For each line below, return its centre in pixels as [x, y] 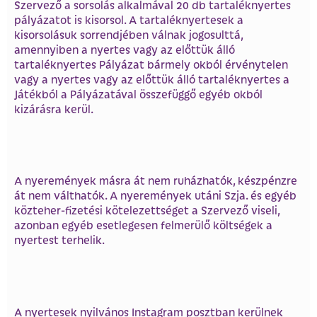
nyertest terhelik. [59, 240]
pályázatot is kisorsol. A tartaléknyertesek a [129, 19]
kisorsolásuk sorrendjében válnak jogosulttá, [128, 34]
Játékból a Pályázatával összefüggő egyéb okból [138, 93]
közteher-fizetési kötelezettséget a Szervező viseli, [147, 210]
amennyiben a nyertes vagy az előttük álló [125, 49]
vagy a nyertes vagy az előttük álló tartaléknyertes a [152, 79]
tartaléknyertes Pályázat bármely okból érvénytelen [151, 64]
